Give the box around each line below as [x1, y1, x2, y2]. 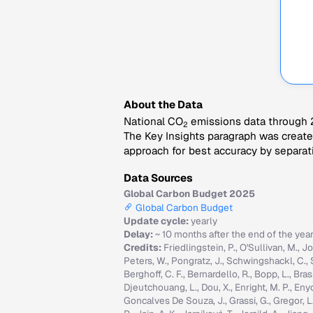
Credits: [124, 241, 163, 254]
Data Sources [124, 171, 193, 184]
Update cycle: [124, 214, 191, 227]
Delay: [124, 228, 155, 240]
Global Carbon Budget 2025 [124, 187, 255, 200]
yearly [191, 214, 217, 227]
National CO [124, 115, 183, 128]
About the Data [124, 98, 203, 111]
